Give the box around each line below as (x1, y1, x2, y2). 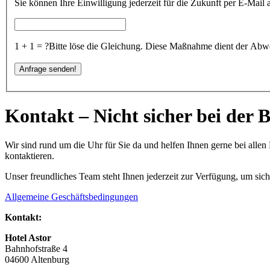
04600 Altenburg (5, 254, 69, 265)
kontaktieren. (5, 151, 54, 162)
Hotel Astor (5, 233, 51, 243)
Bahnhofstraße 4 (5, 243, 67, 254)
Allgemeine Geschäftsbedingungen (5, 192, 138, 202)
